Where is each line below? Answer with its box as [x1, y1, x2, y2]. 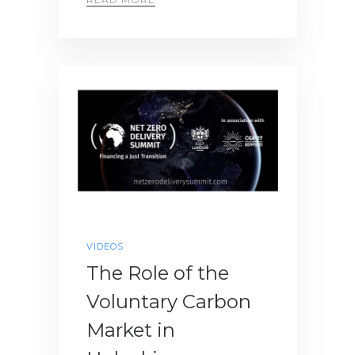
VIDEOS [86, 241, 124, 253]
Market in [86, 319, 175, 342]
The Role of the [86, 261, 229, 285]
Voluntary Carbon [86, 290, 251, 314]
